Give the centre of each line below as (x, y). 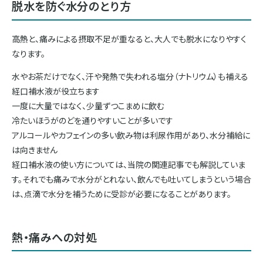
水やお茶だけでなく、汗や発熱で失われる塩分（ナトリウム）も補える (130, 76)
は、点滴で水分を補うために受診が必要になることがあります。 (122, 193)
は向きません (35, 149)
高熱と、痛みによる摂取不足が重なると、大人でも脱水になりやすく (129, 38)
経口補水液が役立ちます (56, 91)
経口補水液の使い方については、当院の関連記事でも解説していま (129, 164)
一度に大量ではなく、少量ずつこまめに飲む (88, 105)
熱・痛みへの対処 (55, 237)
